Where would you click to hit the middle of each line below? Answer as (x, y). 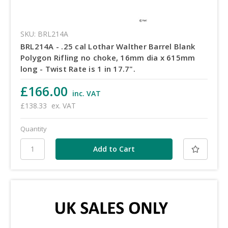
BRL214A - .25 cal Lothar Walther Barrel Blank (108, 46)
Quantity (33, 129)
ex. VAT (63, 105)
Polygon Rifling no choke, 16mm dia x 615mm (108, 57)
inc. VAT (86, 93)
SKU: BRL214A (44, 34)
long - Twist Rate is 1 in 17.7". (78, 68)
